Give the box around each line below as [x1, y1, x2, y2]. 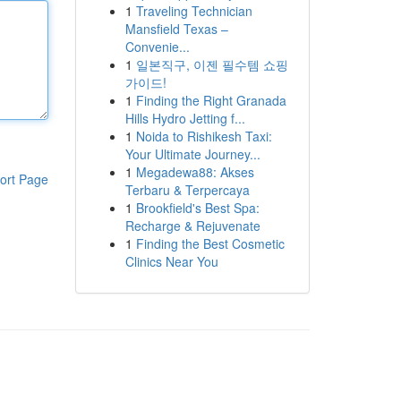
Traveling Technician [135, 2, 252, 20]
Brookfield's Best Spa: [135, 199, 260, 217]
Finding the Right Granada [135, 91, 286, 109]
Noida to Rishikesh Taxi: [135, 127, 272, 145]
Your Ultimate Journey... [124, 145, 260, 163]
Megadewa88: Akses [135, 163, 254, 181]
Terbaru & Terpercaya [124, 181, 250, 199]
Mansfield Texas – [124, 20, 228, 38]
